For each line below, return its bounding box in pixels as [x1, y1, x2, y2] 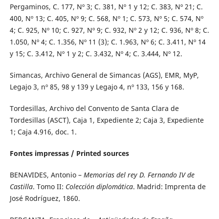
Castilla [9, 182, 33, 192]
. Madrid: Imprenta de [132, 182, 206, 192]
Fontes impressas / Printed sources [9, 149, 133, 158]
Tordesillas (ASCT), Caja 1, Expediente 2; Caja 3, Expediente [9, 115, 204, 125]
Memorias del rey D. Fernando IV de [83, 170, 195, 180]
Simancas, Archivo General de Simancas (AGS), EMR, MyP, [9, 70, 199, 80]
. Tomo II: [32, 182, 66, 192]
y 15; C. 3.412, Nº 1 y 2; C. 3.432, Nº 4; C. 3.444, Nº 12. [9, 49, 182, 59]
